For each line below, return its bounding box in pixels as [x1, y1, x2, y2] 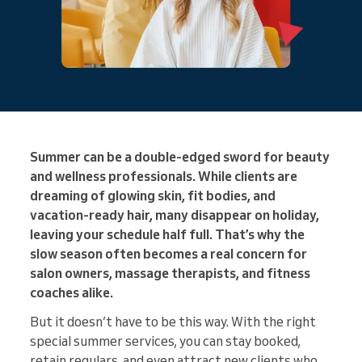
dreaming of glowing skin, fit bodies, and [30, 187, 276, 204]
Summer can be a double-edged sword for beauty [30, 149, 330, 166]
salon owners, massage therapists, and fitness [30, 265, 310, 282]
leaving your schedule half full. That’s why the [30, 226, 305, 243]
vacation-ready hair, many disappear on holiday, [30, 207, 319, 224]
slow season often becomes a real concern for [30, 246, 307, 263]
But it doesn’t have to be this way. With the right [30, 314, 316, 330]
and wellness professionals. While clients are [30, 168, 297, 185]
